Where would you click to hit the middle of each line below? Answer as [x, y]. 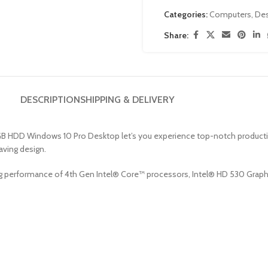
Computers [230, 14]
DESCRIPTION [50, 100]
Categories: [186, 14]
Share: [176, 35]
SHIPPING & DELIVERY [127, 100]
